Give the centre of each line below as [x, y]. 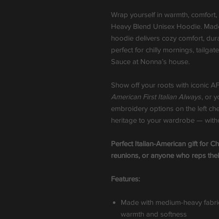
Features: [125, 179]
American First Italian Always [156, 97]
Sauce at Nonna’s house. [150, 62]
